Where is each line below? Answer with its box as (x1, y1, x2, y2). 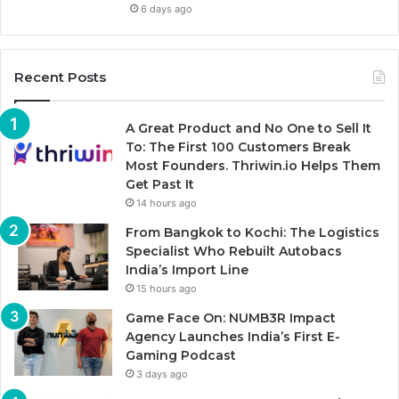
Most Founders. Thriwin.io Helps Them (126, 158, 380, 175)
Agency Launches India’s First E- (126, 329, 340, 346)
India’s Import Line (126, 262, 248, 279)
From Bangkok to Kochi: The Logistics (126, 224, 379, 241)
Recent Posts (14, 69, 106, 86)
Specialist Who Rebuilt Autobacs (126, 243, 342, 260)
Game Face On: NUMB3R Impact (126, 310, 336, 327)
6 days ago (141, 3, 192, 16)
